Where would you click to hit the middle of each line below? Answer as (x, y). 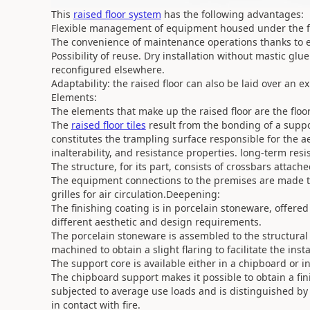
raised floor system (117, 14)
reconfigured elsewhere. (108, 70)
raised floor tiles (108, 125)
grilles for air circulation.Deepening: (135, 194)
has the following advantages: (232, 14)
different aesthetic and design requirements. (156, 222)
